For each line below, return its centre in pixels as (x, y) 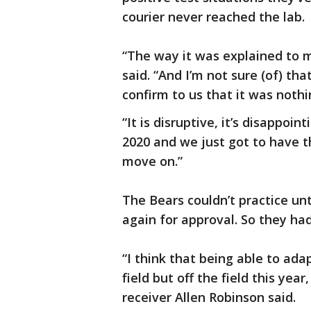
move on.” (152, 161)
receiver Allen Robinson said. (209, 297)
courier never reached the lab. (213, 17)
